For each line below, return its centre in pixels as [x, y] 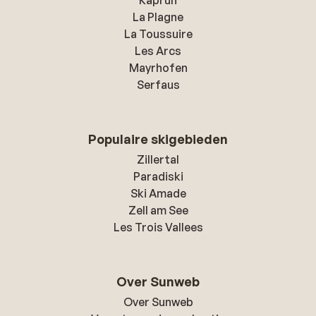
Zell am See [158, 210]
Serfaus [158, 85]
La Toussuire [158, 34]
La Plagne [158, 17]
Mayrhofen [158, 68]
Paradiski [158, 176]
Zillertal [158, 159]
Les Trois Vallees [158, 227]
